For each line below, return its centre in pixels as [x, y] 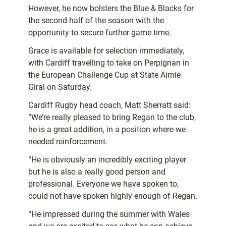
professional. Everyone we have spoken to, [103, 184]
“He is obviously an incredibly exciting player [107, 160]
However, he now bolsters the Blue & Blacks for [111, 9]
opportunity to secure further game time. [101, 33]
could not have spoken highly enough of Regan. [113, 196]
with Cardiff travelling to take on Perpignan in [109, 63]
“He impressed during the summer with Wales [109, 214]
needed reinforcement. [69, 142]
